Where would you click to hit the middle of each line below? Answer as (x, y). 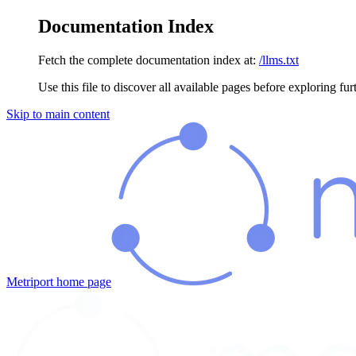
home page (82, 281)
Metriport (30, 281)
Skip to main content (58, 114)
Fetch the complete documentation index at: (147, 60)
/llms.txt (279, 60)
